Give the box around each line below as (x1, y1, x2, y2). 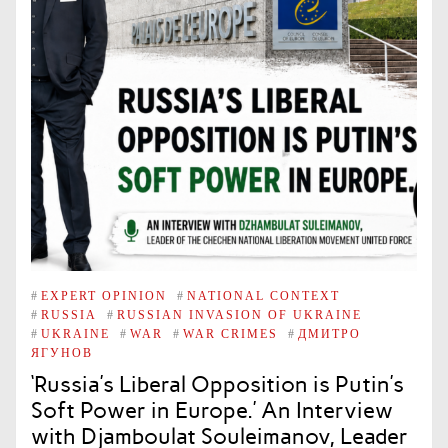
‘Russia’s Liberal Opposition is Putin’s (31, 371, 404, 398)
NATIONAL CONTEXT (187, 288, 340, 303)
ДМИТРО (298, 326, 361, 341)
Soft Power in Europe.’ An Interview (31, 397, 393, 424)
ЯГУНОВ (31, 345, 93, 360)
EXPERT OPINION (41, 288, 167, 303)
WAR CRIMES (183, 326, 278, 341)
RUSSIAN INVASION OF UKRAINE (117, 307, 362, 322)
